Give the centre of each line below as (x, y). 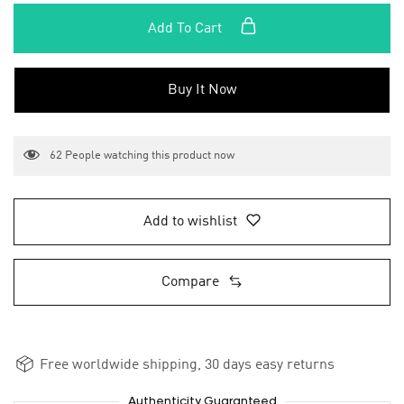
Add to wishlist (190, 222)
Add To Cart (186, 29)
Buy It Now (202, 90)
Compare (190, 283)
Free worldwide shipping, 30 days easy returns (185, 366)
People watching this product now (148, 156)
